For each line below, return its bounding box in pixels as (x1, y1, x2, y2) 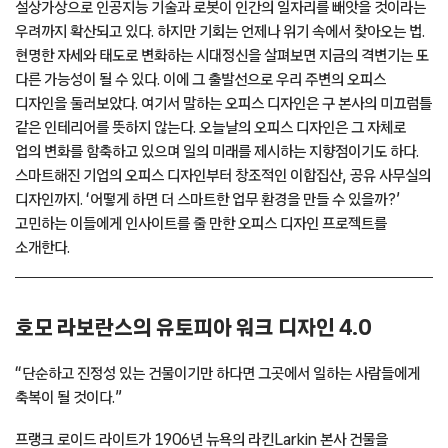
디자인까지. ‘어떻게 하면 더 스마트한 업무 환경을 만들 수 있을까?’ (15, 191, 400, 208)
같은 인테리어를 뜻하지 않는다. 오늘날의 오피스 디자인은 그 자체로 (15, 119, 406, 136)
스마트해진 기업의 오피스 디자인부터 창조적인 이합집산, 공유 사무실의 (15, 167, 431, 184)
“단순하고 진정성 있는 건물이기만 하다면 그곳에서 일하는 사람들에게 (15, 364, 420, 381)
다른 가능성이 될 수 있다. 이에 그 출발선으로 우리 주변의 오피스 (15, 71, 386, 88)
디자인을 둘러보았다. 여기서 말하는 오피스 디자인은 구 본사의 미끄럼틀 (15, 95, 432, 112)
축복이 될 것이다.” (15, 388, 122, 405)
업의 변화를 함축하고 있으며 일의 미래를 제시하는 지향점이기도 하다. (15, 143, 419, 160)
